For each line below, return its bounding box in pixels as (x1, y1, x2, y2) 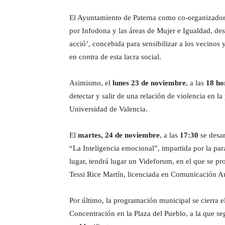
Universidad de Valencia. (69, 105, 148, 113)
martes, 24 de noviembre (78, 131, 160, 139)
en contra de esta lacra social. (69, 53, 161, 61)
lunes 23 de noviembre (113, 79, 186, 87)
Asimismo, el (69, 79, 113, 87)
